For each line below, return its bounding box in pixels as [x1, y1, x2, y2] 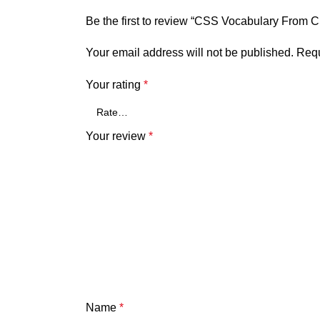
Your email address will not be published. [86, 46, 294, 59]
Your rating [86, 79, 144, 91]
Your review [86, 130, 149, 142]
